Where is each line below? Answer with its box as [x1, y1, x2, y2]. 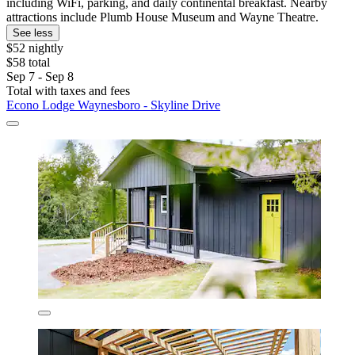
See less [13, 27, 53, 40]
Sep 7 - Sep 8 [6, 70, 74, 84]
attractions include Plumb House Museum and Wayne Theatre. [6, 10, 319, 25]
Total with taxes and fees [6, 84, 130, 98]
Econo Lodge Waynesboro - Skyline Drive [6, 98, 220, 113]
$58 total [6, 55, 50, 70]
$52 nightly [6, 41, 63, 55]
